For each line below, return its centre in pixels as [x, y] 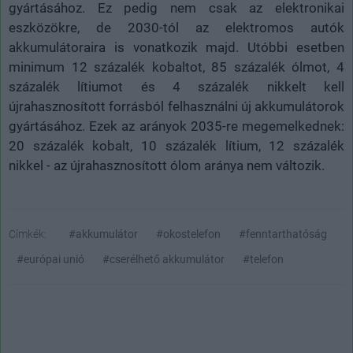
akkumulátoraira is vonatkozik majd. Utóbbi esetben [176, 48]
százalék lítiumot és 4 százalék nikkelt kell [176, 87]
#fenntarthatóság [283, 234]
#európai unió [50, 260]
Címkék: [28, 234]
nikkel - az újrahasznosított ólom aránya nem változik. [167, 166]
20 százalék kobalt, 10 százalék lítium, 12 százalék [176, 146]
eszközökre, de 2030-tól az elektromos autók [176, 28]
